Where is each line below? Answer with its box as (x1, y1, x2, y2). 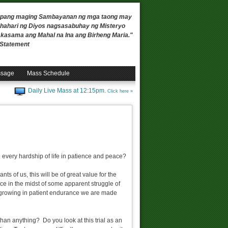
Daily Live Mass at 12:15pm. (28, 87, 107, 95)
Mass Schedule (27, 70, 70, 77)
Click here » (107, 89, 133, 94)
